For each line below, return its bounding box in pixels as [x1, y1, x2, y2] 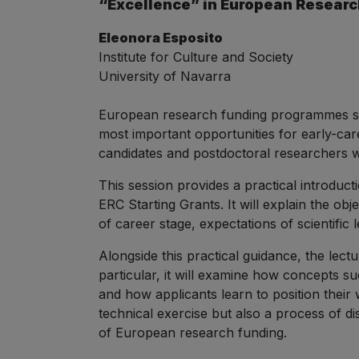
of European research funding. [98, 325, 287, 341]
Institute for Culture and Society [98, 49, 301, 65]
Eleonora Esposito [98, 30, 225, 46]
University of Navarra [98, 68, 235, 84]
